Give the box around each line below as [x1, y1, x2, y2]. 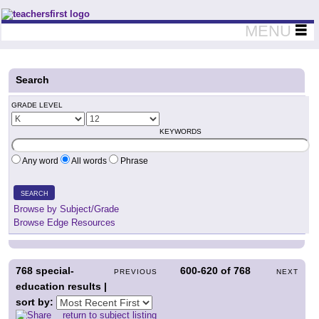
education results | [16, 281, 107, 292]
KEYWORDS [159, 127, 202, 135]
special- [33, 265, 74, 276]
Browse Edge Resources [14, 217, 115, 228]
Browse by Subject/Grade [14, 204, 119, 214]
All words [70, 156, 109, 166]
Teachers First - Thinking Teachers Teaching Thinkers [1, 9, 237, 19]
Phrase [118, 156, 148, 166]
